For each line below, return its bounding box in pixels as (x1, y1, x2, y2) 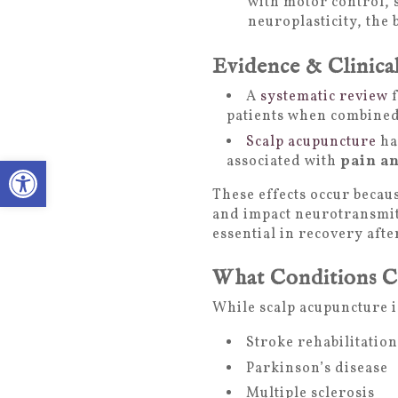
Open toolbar (8, 150, 101, 187)
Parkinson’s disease (245, 358, 388, 378)
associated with (226, 151, 340, 171)
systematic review (259, 87, 388, 107)
